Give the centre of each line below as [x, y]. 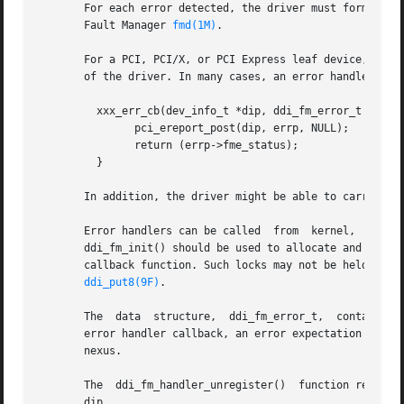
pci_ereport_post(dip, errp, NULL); [65, 129]
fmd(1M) [195, 26]
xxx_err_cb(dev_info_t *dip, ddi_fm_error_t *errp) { [65, 111]
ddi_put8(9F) [122, 283]
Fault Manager [106, 26]
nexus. [81, 351]
